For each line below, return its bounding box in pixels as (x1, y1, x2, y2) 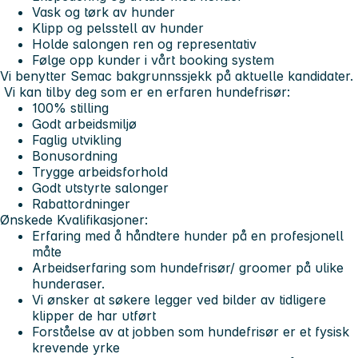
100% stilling (32, 99, 109, 116)
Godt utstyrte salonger (32, 179, 169, 196)
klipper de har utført (32, 307, 156, 324)
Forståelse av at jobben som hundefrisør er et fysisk (32, 323, 349, 340)
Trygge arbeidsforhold (32, 163, 168, 180)
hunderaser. (32, 275, 109, 292)
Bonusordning (32, 147, 117, 164)
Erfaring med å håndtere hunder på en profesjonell (32, 227, 344, 244)
